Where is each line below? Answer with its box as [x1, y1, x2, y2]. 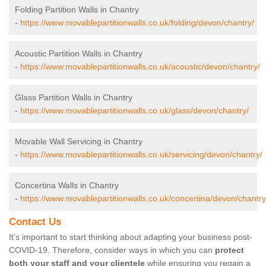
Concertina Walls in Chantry [15, 180, 119, 191]
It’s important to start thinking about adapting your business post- [9, 232, 252, 242]
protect [215, 245, 244, 255]
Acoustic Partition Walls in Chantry [15, 49, 142, 59]
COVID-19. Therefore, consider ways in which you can [9, 245, 215, 255]
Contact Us [9, 216, 61, 228]
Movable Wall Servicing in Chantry [15, 137, 142, 147]
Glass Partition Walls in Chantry [15, 93, 132, 103]
